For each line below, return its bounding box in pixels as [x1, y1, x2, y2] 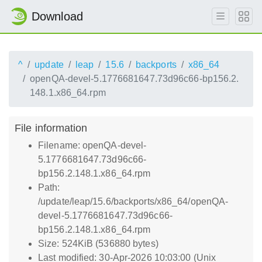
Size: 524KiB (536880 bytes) [38, 239, 158, 249]
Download [32, 10, 83, 23]
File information [15, 122, 88, 134]
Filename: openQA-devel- [38, 140, 147, 150]
